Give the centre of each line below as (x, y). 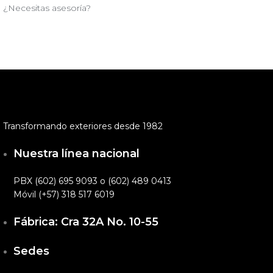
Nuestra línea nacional (76, 153)
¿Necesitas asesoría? (47, 8)
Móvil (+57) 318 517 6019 (64, 194)
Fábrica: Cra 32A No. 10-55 (86, 222)
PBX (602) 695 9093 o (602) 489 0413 (92, 181)
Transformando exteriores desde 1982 (83, 126)
